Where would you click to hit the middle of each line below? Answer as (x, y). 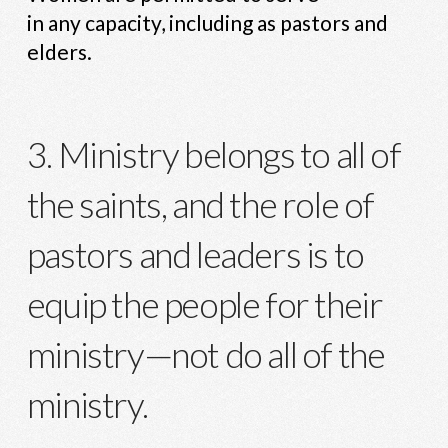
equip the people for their (204, 303)
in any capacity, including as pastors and (207, 22)
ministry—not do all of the (205, 353)
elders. (59, 51)
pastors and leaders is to (195, 253)
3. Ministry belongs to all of (213, 153)
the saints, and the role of (200, 203)
